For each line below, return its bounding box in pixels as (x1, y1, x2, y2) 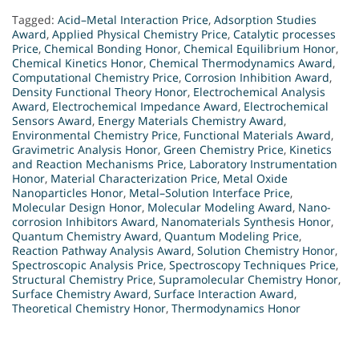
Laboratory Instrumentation (189, 156, 337, 172)
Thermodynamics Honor (171, 301, 301, 317)
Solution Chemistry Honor (197, 243, 335, 259)
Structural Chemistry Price (12, 272, 153, 288)
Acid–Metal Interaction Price (58, 12, 208, 28)
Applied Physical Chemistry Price (52, 26, 228, 42)
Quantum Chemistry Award (12, 228, 159, 244)
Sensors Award (12, 113, 92, 129)
